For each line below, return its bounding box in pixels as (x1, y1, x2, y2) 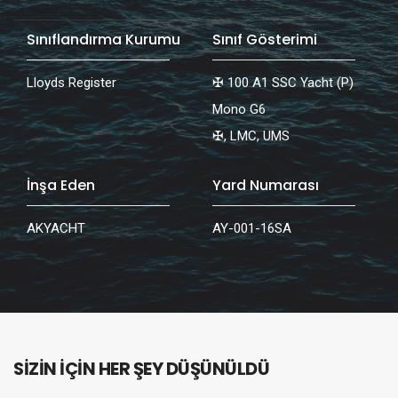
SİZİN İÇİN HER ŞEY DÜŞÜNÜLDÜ (13, 356, 269, 382)
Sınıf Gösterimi (212, 29, 317, 51)
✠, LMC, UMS (212, 128, 290, 145)
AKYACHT (27, 220, 85, 237)
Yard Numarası (212, 175, 319, 196)
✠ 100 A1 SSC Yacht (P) (212, 75, 354, 92)
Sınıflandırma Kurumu (27, 29, 180, 51)
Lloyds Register (27, 75, 116, 92)
